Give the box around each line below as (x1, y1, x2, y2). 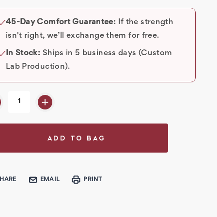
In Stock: (5, 50, 41, 58)
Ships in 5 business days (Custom (40, 50, 172, 58)
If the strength (116, 19, 174, 27)
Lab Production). (5, 63, 70, 71)
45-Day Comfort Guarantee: (5, 19, 116, 27)
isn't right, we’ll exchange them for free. (5, 32, 159, 40)
